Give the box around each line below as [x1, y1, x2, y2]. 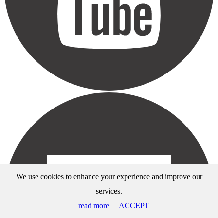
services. [96, 187, 122, 195]
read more [78, 201, 109, 210]
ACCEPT [119, 201, 149, 210]
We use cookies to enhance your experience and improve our [16, 172, 202, 181]
